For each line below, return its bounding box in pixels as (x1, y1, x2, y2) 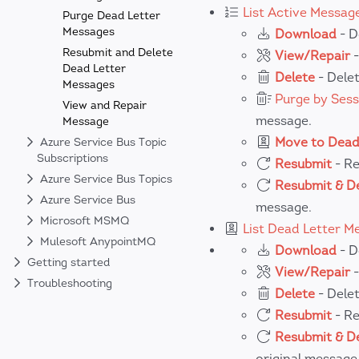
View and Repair (63, 99, 147, 112)
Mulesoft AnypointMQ (37, 235, 155, 248)
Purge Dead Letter (63, 9, 160, 22)
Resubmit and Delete (63, 46, 173, 59)
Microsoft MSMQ (37, 214, 129, 228)
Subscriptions (37, 151, 108, 165)
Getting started (24, 256, 110, 269)
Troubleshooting (24, 276, 112, 290)
